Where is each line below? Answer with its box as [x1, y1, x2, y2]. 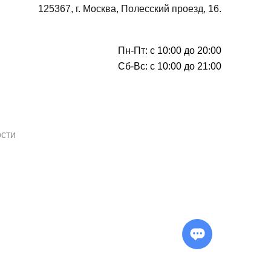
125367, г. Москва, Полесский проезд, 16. [38, 3, 221, 14]
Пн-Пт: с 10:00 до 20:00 [118, 45, 221, 56]
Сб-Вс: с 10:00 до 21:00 [118, 61, 221, 72]
